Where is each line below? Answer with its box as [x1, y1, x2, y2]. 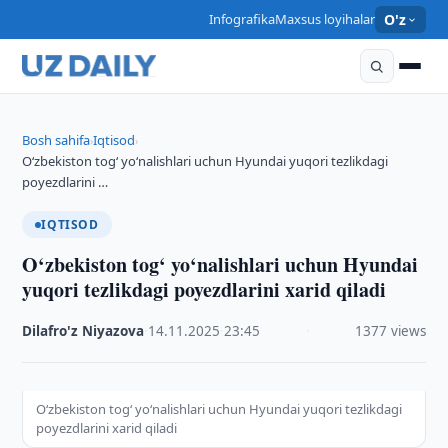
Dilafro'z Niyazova [22, 322, 145, 340]
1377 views [354, 322, 426, 340]
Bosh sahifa [22, 131, 91, 149]
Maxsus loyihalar [274, 10, 375, 28]
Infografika [208, 10, 275, 28]
